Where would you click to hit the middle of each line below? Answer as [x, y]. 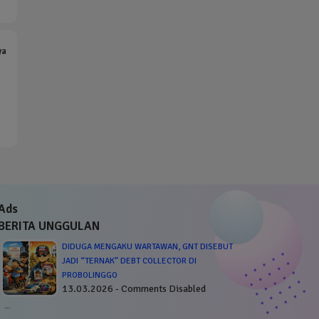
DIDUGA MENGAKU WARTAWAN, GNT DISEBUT [147, 246]
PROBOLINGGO [89, 275]
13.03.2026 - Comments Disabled [134, 288]
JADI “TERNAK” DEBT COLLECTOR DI [129, 261]
